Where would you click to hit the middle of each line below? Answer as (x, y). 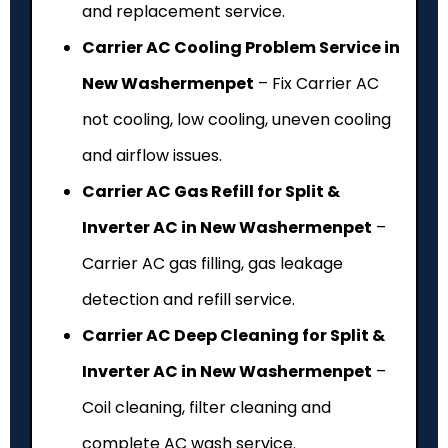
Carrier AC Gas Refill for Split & (211, 191)
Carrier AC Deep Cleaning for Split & (233, 335)
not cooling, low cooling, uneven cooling (236, 119)
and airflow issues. (152, 155)
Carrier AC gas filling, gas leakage (212, 263)
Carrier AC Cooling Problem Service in (241, 47)
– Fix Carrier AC (316, 83)
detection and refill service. (188, 299)
